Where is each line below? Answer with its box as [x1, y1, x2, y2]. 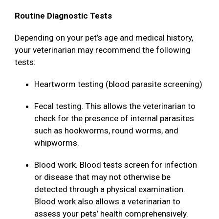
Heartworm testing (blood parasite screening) [34, 79, 204, 89]
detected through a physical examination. [34, 184, 185, 195]
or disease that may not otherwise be [34, 172, 171, 182]
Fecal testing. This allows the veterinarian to [34, 101, 196, 111]
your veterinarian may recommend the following [15, 45, 191, 55]
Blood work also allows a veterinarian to [34, 197, 180, 207]
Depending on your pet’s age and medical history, [15, 33, 193, 43]
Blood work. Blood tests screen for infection [34, 160, 197, 170]
